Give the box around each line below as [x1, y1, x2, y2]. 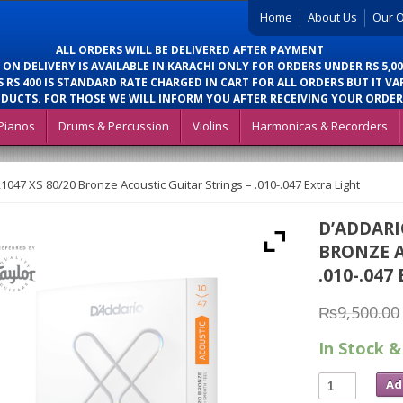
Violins [193, 118, 228, 134]
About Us [308, 9, 357, 25]
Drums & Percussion [58, 118, 169, 134]
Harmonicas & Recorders [252, 118, 388, 134]
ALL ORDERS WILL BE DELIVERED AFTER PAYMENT [56, 42, 324, 58]
